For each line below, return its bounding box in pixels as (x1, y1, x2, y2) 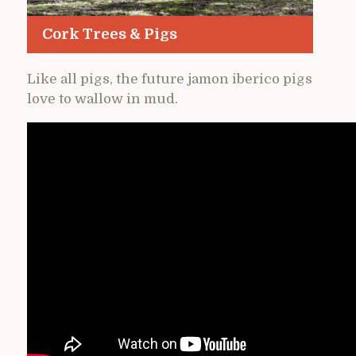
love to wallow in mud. (27, 91, 178, 106)
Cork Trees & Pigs (41, 25, 177, 43)
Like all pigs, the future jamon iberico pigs (27, 71, 312, 87)
